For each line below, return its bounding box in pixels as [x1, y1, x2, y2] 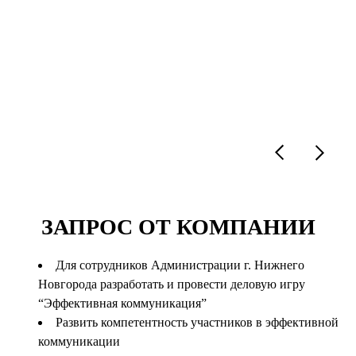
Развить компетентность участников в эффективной [56, 315, 339, 329]
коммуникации [38, 335, 120, 348]
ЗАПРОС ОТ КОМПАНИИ [41, 215, 315, 239]
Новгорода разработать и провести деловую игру [38, 277, 305, 291]
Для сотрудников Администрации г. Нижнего [56, 258, 304, 272]
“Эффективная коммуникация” [38, 296, 207, 310]
